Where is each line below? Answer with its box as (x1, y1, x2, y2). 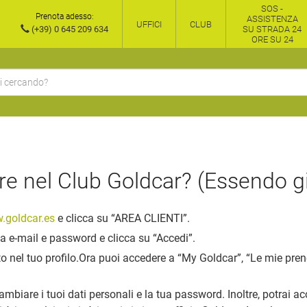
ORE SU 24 (251, 34, 293, 45)
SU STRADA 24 (243, 24, 302, 34)
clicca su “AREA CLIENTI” (66, 212, 187, 225)
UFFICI (136, 19, 162, 29)
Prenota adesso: (35, 12, 94, 21)
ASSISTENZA (246, 14, 298, 24)
